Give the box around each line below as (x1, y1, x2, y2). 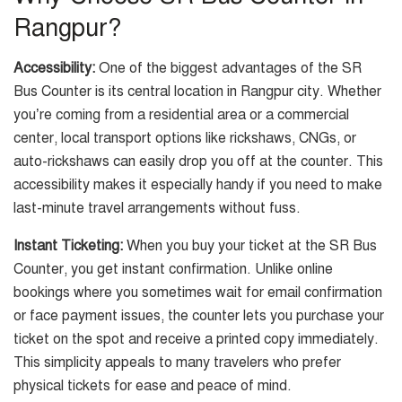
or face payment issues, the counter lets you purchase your (13, 307, 384, 326)
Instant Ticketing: (13, 237, 123, 256)
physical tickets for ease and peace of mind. (13, 377, 292, 396)
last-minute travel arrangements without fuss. (13, 199, 301, 218)
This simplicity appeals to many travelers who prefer (13, 354, 341, 372)
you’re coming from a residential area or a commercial (13, 106, 349, 125)
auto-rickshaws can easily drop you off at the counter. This (13, 153, 383, 171)
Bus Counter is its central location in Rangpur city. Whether (13, 83, 381, 101)
